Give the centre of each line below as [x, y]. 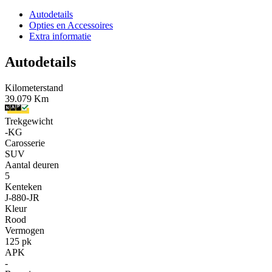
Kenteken [23, 186]
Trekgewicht [29, 121]
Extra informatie [60, 36]
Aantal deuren [32, 165]
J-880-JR [22, 197]
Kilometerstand [34, 87]
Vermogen [25, 230]
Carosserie [25, 143]
